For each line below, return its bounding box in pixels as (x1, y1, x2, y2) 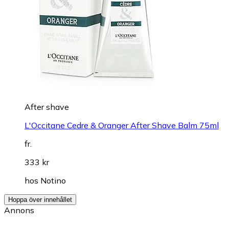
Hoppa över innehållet (8, 195, 72, 203)
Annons (4, 204, 34, 215)
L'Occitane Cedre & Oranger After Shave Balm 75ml (25, 120, 219, 130)
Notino (40, 175, 66, 186)
